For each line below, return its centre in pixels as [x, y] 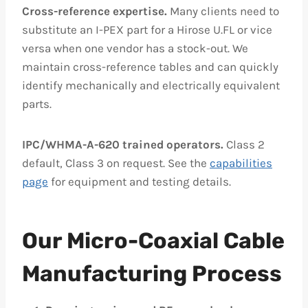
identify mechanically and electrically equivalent [151, 85]
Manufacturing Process [152, 274]
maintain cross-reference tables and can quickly [150, 67]
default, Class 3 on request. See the [116, 163]
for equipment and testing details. [140, 181]
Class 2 [244, 144]
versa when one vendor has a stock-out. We [135, 48]
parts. [37, 104]
